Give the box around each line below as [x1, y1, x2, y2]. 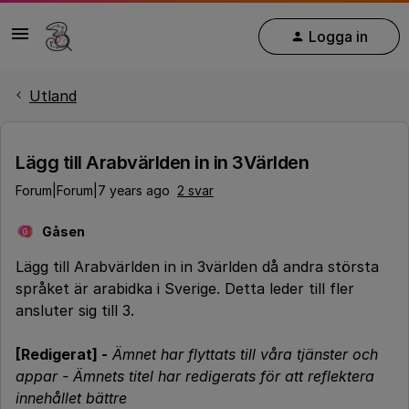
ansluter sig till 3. [16, 301, 134, 320]
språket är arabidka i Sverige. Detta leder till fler [16, 279, 354, 298]
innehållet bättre [16, 389, 127, 407]
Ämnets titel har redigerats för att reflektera [73, 367, 374, 385]
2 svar [177, 183, 214, 198]
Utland [29, 87, 77, 105]
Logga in [309, 26, 368, 46]
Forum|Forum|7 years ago [16, 183, 170, 198]
